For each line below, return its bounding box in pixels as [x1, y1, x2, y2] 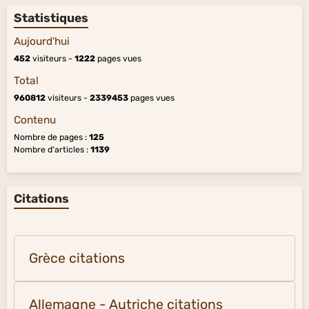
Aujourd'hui [14, 34, 70, 48]
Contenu [14, 113, 56, 126]
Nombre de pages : [14, 132, 89, 142]
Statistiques [14, 10, 88, 25]
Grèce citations [29, 250, 125, 266]
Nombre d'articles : [14, 144, 90, 154]
